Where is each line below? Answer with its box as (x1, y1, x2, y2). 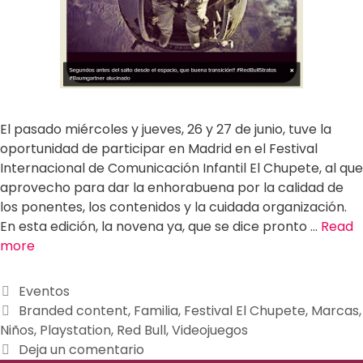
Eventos (18, 282, 70, 301)
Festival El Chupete (183, 301, 305, 320)
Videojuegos (172, 321, 248, 340)
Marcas (310, 301, 359, 320)
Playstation (40, 321, 111, 340)
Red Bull (117, 321, 166, 340)
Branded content (18, 301, 128, 320)
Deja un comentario (18, 340, 144, 359)
